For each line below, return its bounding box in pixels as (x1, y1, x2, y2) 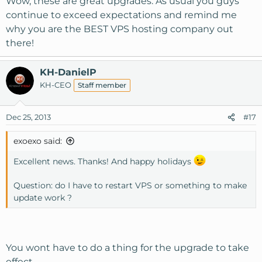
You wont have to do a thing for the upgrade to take (6, 242, 249, 254)
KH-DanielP (40, 66, 96, 78)
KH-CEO (40, 80, 71, 89)
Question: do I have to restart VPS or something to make (13, 180, 247, 191)
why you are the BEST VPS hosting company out (6, 23, 233, 35)
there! (6, 37, 34, 49)
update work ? (13, 192, 72, 204)
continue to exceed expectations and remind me (6, 9, 237, 20)
